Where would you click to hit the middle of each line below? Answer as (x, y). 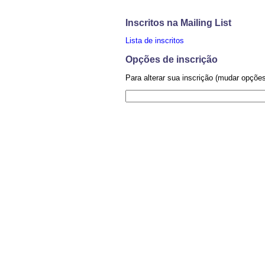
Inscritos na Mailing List (178, 22)
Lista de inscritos (155, 41)
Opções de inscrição (172, 60)
